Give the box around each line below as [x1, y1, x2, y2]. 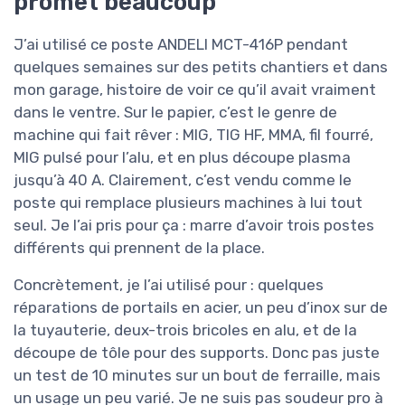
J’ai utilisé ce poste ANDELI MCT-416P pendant [14, 34, 348, 53]
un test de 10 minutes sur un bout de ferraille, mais [14, 365, 381, 384]
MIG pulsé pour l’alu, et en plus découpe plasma [14, 147, 351, 166]
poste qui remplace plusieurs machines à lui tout [14, 193, 363, 212]
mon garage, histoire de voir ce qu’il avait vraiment [14, 80, 376, 99]
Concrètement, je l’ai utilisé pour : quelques [14, 275, 324, 294]
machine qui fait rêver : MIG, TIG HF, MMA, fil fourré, [14, 125, 373, 144]
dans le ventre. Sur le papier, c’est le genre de [14, 102, 337, 121]
